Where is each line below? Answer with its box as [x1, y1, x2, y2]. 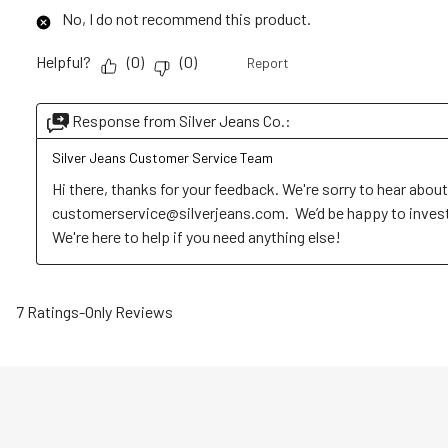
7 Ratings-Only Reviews [16, 301, 173, 321]
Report [247, 53, 289, 71]
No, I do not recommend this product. [62, 8, 311, 28]
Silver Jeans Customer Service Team [52, 148, 273, 166]
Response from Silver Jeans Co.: [72, 110, 291, 130]
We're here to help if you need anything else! [52, 226, 341, 246]
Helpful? [36, 52, 91, 72]
